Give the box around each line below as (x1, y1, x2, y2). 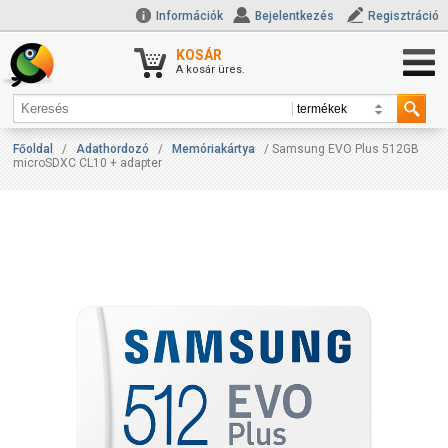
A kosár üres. (176, 63, 246, 76)
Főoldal (13, 142, 54, 156)
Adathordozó (76, 142, 150, 156)
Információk (153, 9, 224, 23)
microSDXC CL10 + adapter (13, 156, 163, 170)
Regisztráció (368, 9, 440, 23)
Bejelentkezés (255, 9, 335, 23)
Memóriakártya (172, 142, 256, 156)
